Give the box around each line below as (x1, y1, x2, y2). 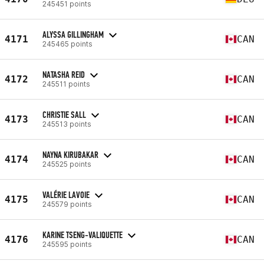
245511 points (42, 79, 90, 88)
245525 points (42, 159, 91, 169)
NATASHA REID (42, 68, 85, 80)
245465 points (42, 39, 93, 48)
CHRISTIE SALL (42, 108, 86, 120)
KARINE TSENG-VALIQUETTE (42, 229, 123, 240)
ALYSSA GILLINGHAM (42, 28, 104, 40)
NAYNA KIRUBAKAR (42, 148, 98, 160)
